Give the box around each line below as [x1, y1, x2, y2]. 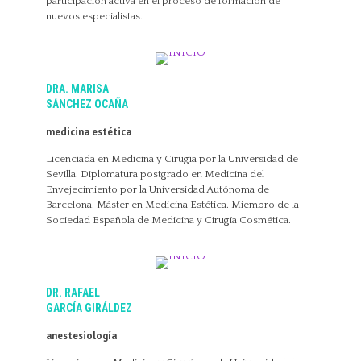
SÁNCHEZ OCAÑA [45, 98, 128, 110]
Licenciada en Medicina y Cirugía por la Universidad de [45, 153, 298, 164]
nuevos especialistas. [45, 10, 143, 22]
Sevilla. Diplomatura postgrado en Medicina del [45, 168, 264, 180]
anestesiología [45, 329, 117, 342]
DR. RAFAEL [45, 286, 100, 299]
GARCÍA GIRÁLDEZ [45, 301, 132, 314]
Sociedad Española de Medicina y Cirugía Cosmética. [45, 214, 291, 226]
